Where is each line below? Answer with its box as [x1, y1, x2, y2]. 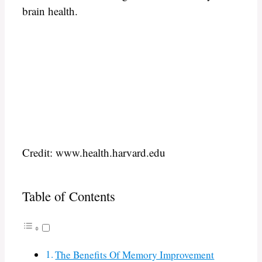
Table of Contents [22, 187, 115, 205]
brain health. [22, 3, 78, 18]
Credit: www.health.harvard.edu [22, 144, 166, 160]
